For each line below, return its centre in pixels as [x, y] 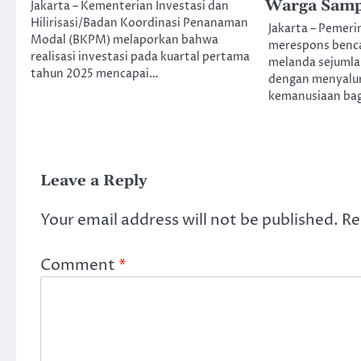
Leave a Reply [94, 181]
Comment [79, 266]
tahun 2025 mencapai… [95, 75]
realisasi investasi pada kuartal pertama [140, 58]
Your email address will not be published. [189, 220]
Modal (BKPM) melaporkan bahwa [124, 41]
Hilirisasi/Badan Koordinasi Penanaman [139, 24]
